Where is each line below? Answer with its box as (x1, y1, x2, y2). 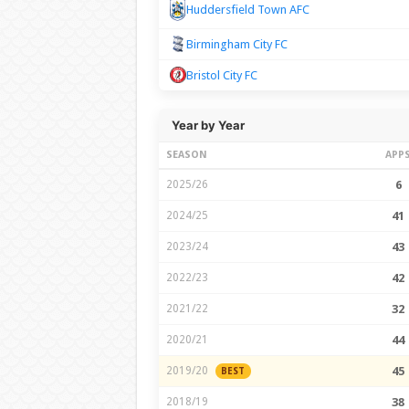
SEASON (165, 148, 207, 161)
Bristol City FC (185, 68, 257, 82)
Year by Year (171, 117, 245, 132)
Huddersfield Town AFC (185, 3, 309, 17)
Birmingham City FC (185, 37, 288, 51)
